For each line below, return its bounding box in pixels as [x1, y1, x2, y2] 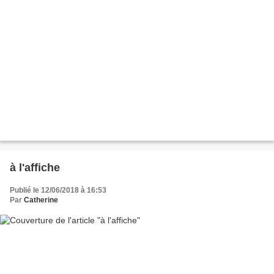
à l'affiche [10, 161, 60, 174]
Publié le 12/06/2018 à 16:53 [10, 185, 106, 194]
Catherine [24, 195, 58, 204]
